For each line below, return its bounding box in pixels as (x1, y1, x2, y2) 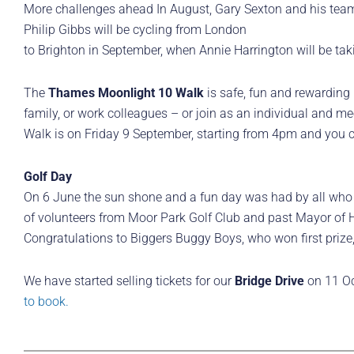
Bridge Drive (235, 273, 304, 289)
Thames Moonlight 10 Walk (48, 85, 204, 101)
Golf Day (24, 169, 72, 185)
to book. (24, 294, 69, 310)
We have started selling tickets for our (24, 273, 235, 289)
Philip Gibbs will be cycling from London (24, 22, 247, 38)
